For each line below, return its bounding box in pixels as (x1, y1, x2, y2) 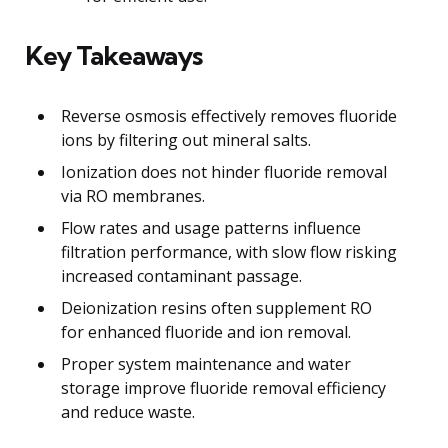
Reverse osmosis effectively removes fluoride (61, 104, 397, 127)
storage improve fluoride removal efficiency (61, 376, 386, 399)
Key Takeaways (25, 38, 202, 72)
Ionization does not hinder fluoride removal (61, 160, 387, 183)
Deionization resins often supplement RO (61, 296, 372, 319)
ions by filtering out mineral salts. (61, 128, 311, 151)
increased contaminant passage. (61, 264, 302, 287)
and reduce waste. (61, 400, 195, 423)
